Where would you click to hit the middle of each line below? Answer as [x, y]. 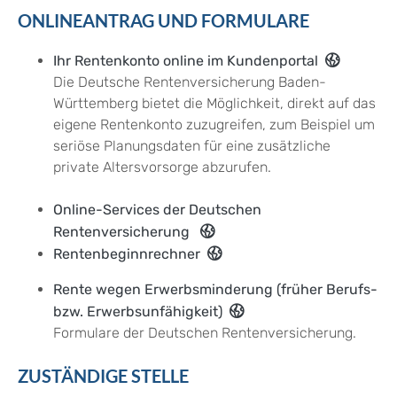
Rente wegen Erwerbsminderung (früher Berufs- [215, 290]
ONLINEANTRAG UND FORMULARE [163, 21]
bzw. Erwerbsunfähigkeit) [138, 312]
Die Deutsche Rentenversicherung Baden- [190, 82]
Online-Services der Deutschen [157, 210]
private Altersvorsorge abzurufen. [164, 167]
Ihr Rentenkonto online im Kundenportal [186, 61]
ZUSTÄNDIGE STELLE [103, 376]
